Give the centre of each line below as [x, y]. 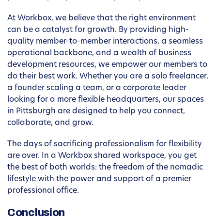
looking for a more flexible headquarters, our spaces [106, 100]
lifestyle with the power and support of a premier [99, 179]
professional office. [43, 191]
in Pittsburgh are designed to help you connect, [96, 112]
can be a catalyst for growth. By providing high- [98, 30]
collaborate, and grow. [50, 123]
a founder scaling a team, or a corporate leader [97, 88]
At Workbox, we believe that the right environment [101, 19]
